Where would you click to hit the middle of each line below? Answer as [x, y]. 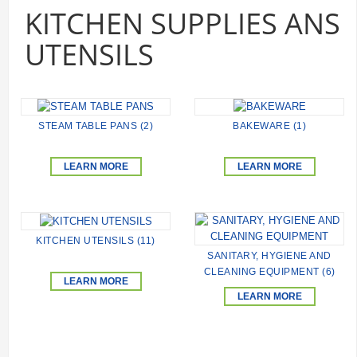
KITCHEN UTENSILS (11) [96, 240]
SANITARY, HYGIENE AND [269, 256]
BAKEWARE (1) [269, 126]
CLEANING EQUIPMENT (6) [269, 272]
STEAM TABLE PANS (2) [96, 126]
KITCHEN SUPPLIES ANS [182, 23]
